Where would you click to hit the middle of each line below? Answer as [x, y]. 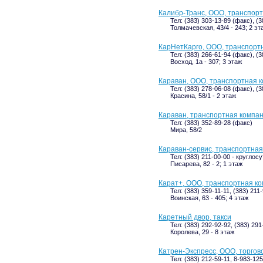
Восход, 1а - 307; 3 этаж [206, 62]
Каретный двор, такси [195, 217]
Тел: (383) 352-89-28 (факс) [211, 123]
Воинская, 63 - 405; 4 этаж [209, 198]
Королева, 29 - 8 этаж [202, 232]
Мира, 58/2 [186, 130]
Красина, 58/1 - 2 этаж [203, 96]
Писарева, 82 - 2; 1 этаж [206, 164]
